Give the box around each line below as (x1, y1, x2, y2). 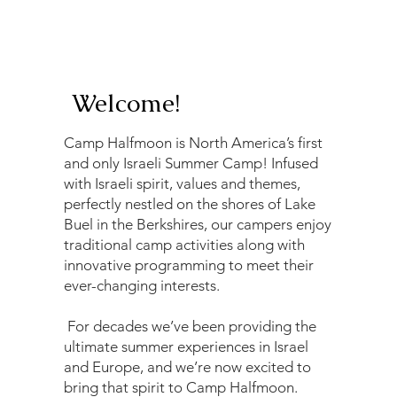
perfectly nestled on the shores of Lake (64, 195, 316, 214)
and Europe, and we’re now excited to (64, 358, 312, 377)
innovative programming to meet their (64, 256, 315, 275)
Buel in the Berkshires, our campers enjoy (64, 215, 332, 234)
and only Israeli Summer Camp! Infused (64, 154, 319, 173)
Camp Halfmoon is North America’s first (64, 134, 323, 152)
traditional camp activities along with (64, 236, 306, 254)
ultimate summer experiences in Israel (64, 338, 309, 356)
